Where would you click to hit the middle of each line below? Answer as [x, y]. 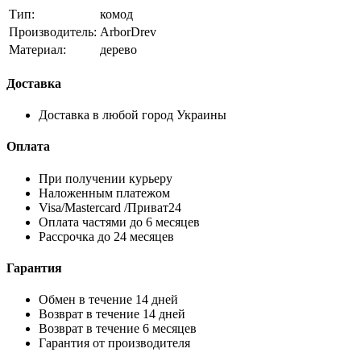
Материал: [37, 49]
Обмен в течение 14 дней [108, 300]
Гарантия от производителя [114, 343]
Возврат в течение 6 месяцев [118, 329]
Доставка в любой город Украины [133, 115]
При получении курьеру [106, 178]
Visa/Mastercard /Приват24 [110, 207]
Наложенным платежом [104, 193]
